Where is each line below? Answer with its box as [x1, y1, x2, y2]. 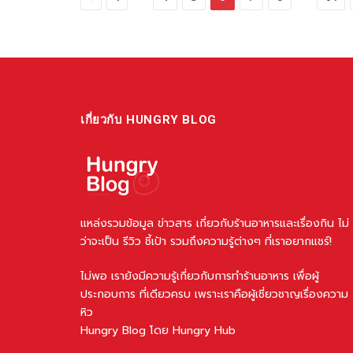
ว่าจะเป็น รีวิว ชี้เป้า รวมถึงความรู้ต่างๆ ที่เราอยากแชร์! [80, 232, 332, 250]
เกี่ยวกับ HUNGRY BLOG [80, 113, 217, 128]
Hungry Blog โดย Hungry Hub [80, 321, 236, 339]
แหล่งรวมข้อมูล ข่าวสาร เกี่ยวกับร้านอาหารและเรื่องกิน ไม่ [80, 214, 349, 232]
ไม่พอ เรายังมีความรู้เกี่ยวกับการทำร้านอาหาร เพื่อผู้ [80, 267, 319, 284]
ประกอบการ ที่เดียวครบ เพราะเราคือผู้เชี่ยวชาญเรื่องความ [80, 285, 348, 303]
